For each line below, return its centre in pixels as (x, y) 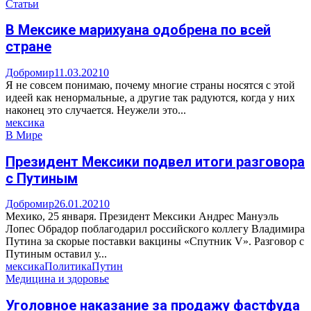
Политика (68, 267)
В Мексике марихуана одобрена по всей (138, 30)
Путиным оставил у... (56, 254)
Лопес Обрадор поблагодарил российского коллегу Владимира (155, 229)
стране (28, 47)
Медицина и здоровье (57, 279)
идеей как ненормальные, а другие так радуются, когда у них (150, 97)
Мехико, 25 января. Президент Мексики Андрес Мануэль (142, 217)
